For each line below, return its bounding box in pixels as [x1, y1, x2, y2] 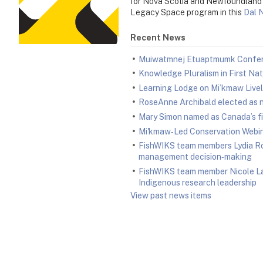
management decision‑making [139, 152, 252, 162]
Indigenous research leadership [139, 177, 257, 187]
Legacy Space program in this [130, 8, 244, 18]
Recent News [130, 33, 186, 43]
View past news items [130, 190, 211, 200]
